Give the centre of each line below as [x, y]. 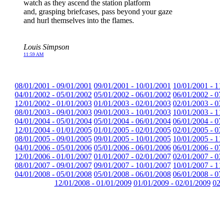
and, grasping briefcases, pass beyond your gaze [98, 11]
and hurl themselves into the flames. [79, 20]
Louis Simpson [46, 47]
